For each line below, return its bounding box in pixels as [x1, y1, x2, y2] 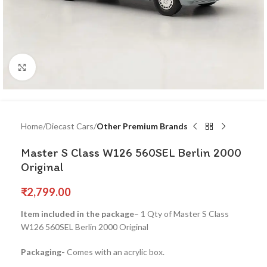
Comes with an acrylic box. [67, 247, 164, 257]
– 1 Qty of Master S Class [134, 209, 229, 219]
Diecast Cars [46, 121, 94, 131]
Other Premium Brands [97, 121, 188, 131]
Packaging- [21, 247, 67, 257]
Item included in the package [21, 209, 134, 219]
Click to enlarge [35, 62, 92, 72]
